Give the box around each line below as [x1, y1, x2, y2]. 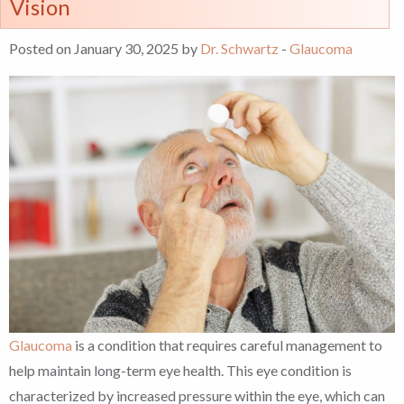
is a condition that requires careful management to [72, 336, 382, 354]
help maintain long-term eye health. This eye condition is [9, 362, 352, 380]
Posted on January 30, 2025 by [9, 39, 200, 57]
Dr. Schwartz [200, 39, 279, 57]
